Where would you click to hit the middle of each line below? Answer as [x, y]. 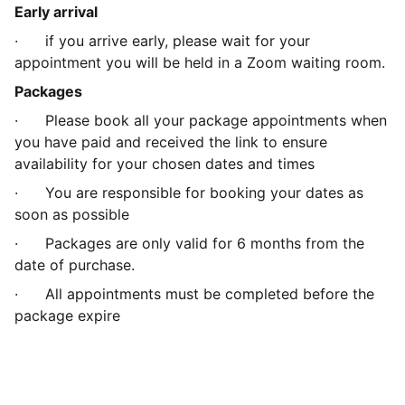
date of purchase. [75, 265]
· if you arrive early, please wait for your [162, 41]
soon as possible [72, 214]
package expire [67, 316]
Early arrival [56, 12]
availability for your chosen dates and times [165, 164]
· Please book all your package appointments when [201, 120]
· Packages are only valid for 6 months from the [189, 243]
